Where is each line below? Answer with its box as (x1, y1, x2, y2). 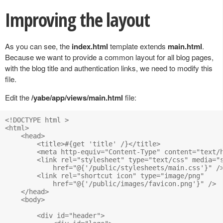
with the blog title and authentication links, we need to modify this (5, 63, 213, 74)
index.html (72, 41, 108, 52)
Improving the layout (5, 6, 150, 32)
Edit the (5, 92, 31, 103)
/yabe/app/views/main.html (31, 92, 123, 104)
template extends (108, 41, 168, 52)
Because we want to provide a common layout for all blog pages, (5, 52, 214, 63)
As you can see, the (5, 41, 72, 52)
